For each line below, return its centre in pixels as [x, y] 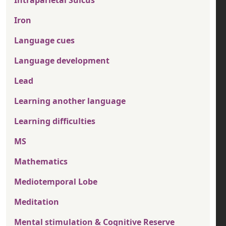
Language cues [44, 41]
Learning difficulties [55, 121]
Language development [62, 61]
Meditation [37, 202]
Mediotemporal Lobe [56, 182]
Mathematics [41, 162]
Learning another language [70, 101]
